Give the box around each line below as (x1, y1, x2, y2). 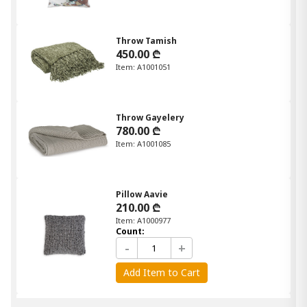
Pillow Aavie (116, 188, 168, 200)
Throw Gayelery (116, 112, 184, 124)
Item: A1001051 (116, 62, 171, 73)
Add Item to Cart (123, 266, 200, 280)
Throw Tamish (116, 35, 177, 47)
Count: (116, 225, 145, 237)
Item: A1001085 (116, 138, 171, 149)
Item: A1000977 (116, 214, 171, 225)
